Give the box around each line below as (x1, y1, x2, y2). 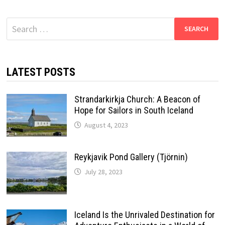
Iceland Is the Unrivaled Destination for (74, 209, 215, 220)
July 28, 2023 (84, 167, 123, 176)
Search (6, 18, 31, 30)
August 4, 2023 (84, 120, 128, 130)
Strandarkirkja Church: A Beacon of (74, 93, 200, 104)
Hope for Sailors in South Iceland (74, 104, 193, 116)
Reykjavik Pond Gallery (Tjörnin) (74, 151, 188, 162)
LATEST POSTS (6, 65, 75, 78)
